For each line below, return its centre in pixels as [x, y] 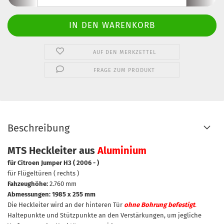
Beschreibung [38, 128]
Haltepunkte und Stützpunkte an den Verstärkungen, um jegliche [104, 215]
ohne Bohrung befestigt [159, 205]
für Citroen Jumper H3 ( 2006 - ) [53, 163]
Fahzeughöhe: [28, 184]
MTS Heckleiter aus [52, 150]
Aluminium [122, 150]
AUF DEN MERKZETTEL [124, 52]
